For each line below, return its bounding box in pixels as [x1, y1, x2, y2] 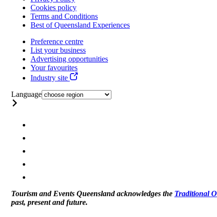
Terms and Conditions [31, 12, 98, 21]
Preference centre [31, 37, 83, 46]
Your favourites [31, 63, 77, 72]
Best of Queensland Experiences [31, 21, 130, 30]
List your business [31, 46, 86, 55]
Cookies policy [31, 3, 77, 12]
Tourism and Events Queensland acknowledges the [11, 189, 174, 198]
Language [11, 90, 42, 99]
